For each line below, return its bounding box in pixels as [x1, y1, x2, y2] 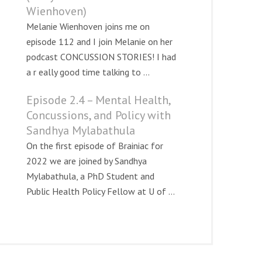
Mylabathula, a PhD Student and [26, 170, 154, 182]
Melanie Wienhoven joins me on [26, 20, 150, 32]
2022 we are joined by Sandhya [26, 155, 147, 167]
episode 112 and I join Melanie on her [26, 36, 173, 47]
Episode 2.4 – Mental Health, [26, 92, 170, 108]
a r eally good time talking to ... [26, 66, 150, 78]
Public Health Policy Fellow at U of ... [26, 185, 175, 197]
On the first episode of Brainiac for [26, 140, 163, 151]
